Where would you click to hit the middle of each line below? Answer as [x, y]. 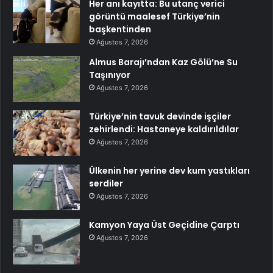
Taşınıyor [110, 75]
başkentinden [120, 29]
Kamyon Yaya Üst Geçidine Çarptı [164, 225]
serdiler [106, 183]
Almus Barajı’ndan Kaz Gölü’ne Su [163, 62]
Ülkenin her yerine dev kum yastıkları [169, 170]
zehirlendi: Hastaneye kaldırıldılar [164, 129]
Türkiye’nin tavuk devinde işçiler [160, 116]
